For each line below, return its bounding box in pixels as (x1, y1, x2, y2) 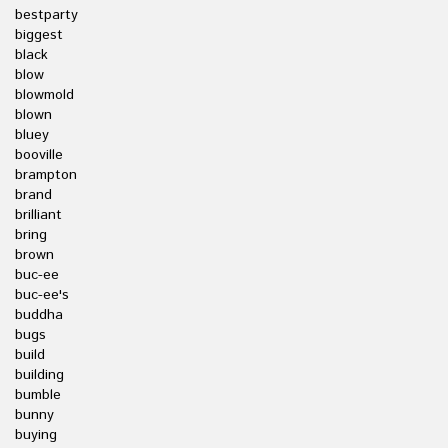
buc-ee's (15, 285, 69, 305)
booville (15, 145, 63, 165)
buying (15, 425, 57, 445)
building (15, 365, 64, 385)
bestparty (15, 5, 78, 25)
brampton (15, 165, 77, 185)
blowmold (15, 85, 74, 105)
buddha (15, 305, 63, 325)
